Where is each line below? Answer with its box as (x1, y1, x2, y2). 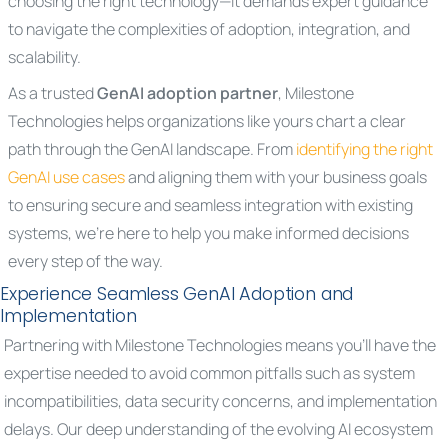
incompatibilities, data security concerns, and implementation (4, 390, 437, 412)
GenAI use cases (8, 166, 125, 188)
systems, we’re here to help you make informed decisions (8, 222, 409, 244)
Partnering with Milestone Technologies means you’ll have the (4, 334, 436, 356)
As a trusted (8, 82, 97, 104)
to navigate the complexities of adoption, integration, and (8, 18, 410, 40)
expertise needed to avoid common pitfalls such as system (4, 362, 415, 384)
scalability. (8, 46, 81, 68)
